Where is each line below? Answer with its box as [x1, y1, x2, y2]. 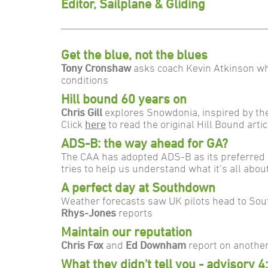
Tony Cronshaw [61, 62, 131, 74]
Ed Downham [123, 239, 188, 251]
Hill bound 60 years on [61, 92, 187, 106]
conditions [61, 74, 108, 86]
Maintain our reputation [61, 224, 192, 239]
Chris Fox [61, 239, 106, 251]
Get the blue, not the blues [61, 47, 208, 62]
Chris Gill [61, 106, 102, 118]
